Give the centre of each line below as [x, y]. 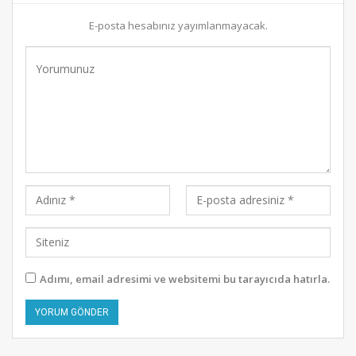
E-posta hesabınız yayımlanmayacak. [178, 25]
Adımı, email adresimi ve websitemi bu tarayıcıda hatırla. [185, 279]
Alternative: [55, 333]
